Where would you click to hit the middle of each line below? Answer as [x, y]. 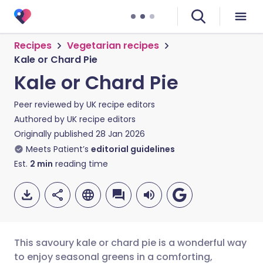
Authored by [41, 119]
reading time [80, 164]
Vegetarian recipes [113, 45]
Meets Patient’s [57, 149]
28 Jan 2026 [120, 134]
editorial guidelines [133, 149]
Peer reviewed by [50, 104]
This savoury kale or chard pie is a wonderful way [130, 243]
